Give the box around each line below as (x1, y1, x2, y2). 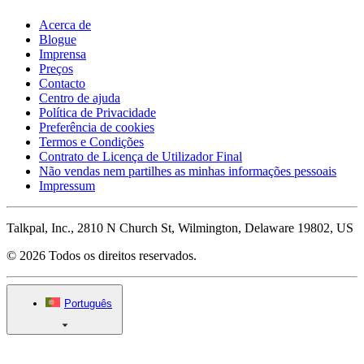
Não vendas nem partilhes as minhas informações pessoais (39, 163, 336, 178)
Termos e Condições (39, 134, 144, 149)
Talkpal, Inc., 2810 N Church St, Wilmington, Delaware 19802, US (6, 220, 353, 235)
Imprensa (39, 46, 86, 61)
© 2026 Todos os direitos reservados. (6, 248, 197, 262)
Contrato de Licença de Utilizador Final (39, 149, 242, 163)
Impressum (39, 178, 95, 193)
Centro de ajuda (39, 90, 120, 105)
